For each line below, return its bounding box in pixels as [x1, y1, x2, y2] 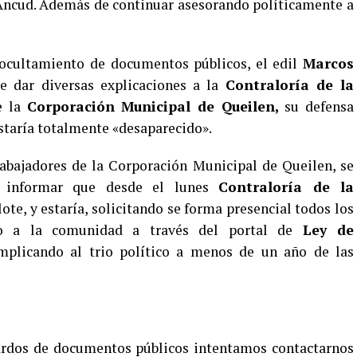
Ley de [302, 221, 355, 239]
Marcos [303, 54, 354, 73]
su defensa [278, 97, 355, 116]
